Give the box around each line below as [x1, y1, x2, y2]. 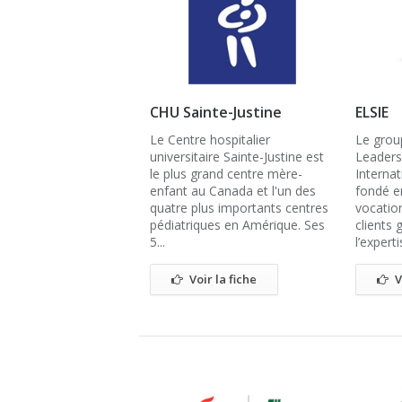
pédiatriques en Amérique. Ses [150, 216, 325, 233]
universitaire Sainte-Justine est [150, 148, 324, 165]
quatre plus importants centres [150, 199, 328, 216]
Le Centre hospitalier [150, 131, 270, 148]
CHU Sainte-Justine [150, 102, 282, 122]
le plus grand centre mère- [150, 165, 302, 182]
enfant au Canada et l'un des [150, 182, 316, 199]
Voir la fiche [189, 271, 257, 287]
